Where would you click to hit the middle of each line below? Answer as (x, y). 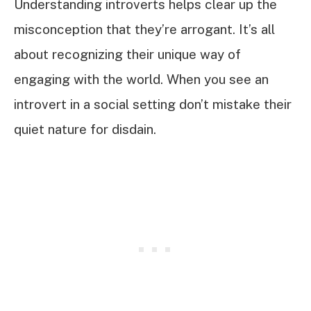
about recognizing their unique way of (127, 54)
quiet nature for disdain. (85, 129)
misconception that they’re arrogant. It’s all (144, 30)
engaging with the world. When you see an (141, 79)
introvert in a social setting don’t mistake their (153, 104)
